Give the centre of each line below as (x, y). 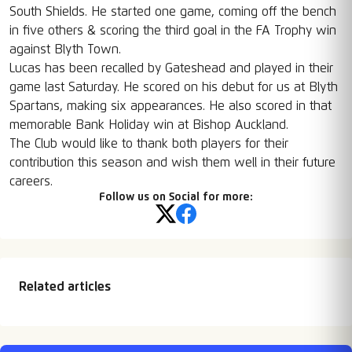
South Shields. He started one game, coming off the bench (173, 12)
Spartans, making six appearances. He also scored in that (170, 106)
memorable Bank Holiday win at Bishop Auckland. (149, 125)
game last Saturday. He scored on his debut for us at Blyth (174, 87)
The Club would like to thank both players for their (149, 144)
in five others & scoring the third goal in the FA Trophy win (173, 31)
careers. (31, 181)
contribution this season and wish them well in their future (172, 163)
